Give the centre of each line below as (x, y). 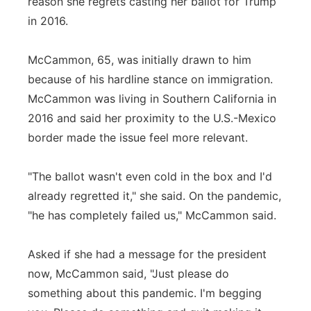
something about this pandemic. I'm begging (145, 293)
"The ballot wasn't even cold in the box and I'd (150, 176)
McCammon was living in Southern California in (152, 99)
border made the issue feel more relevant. (138, 137)
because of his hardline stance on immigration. (150, 79)
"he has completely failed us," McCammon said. (152, 215)
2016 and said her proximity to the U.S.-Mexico (152, 118)
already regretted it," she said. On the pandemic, (154, 196)
